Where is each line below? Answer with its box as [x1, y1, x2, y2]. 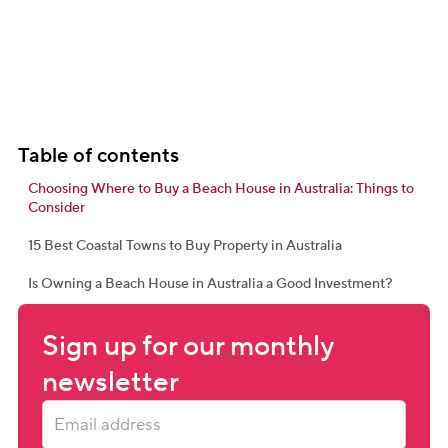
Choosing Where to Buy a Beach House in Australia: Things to [28, 180, 414, 198]
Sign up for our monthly [42, 328, 333, 364]
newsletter [42, 364, 179, 400]
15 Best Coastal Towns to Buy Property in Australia [28, 237, 342, 255]
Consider [28, 199, 85, 217]
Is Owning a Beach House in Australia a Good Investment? [28, 275, 392, 293]
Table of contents [18, 143, 179, 169]
